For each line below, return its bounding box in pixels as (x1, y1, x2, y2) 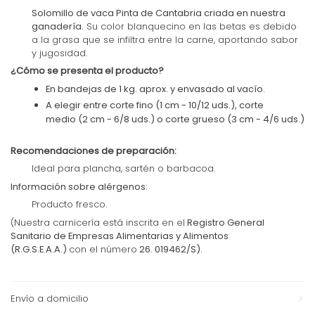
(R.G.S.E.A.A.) (11, 242, 69, 256)
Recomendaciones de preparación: (11, 143, 176, 157)
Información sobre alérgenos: (11, 179, 148, 193)
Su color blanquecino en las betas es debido (84, 19, 297, 33)
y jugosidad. (32, 46, 87, 60)
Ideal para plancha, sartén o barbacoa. (32, 162, 215, 176)
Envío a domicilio (11, 292, 89, 306)
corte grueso (165, 112, 225, 126)
